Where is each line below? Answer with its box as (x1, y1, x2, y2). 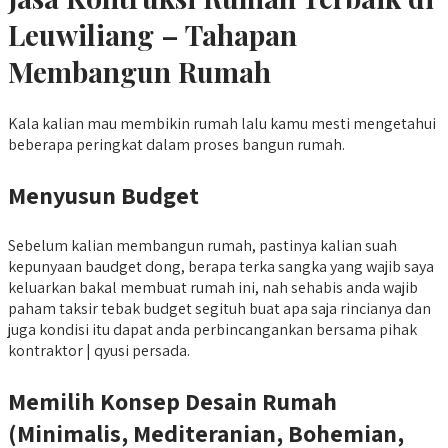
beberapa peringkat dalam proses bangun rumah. (8, 134, 345, 156)
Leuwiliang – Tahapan (8, 15, 297, 53)
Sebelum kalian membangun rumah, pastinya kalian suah (8, 235, 397, 257)
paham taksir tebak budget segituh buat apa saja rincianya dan (8, 298, 431, 320)
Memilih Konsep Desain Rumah (8, 385, 337, 418)
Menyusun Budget (8, 179, 199, 212)
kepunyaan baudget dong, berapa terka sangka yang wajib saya (8, 256, 434, 278)
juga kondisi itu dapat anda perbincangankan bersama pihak (8, 319, 417, 341)
